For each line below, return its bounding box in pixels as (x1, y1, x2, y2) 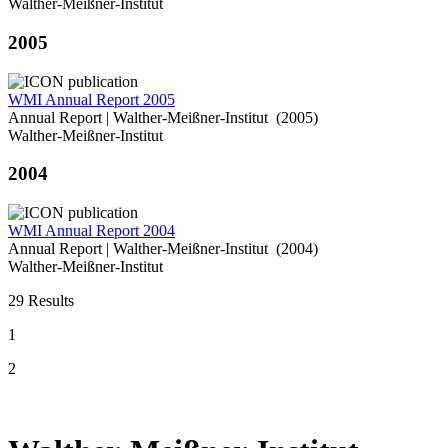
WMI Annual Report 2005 (8, 90, 175, 108)
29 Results (8, 291, 74, 309)
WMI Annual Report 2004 (8, 221, 175, 239)
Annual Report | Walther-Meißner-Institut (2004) (8, 239, 318, 257)
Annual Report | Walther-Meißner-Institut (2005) (8, 108, 318, 126)
